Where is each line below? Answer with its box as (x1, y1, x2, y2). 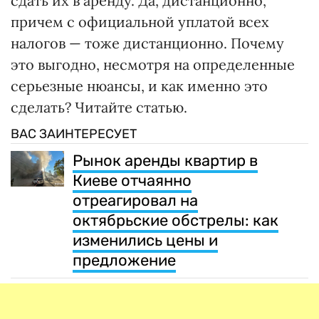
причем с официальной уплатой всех (11, 12, 269, 31)
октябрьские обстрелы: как (73, 210, 278, 230)
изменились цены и (73, 230, 218, 250)
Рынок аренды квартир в (73, 150, 258, 170)
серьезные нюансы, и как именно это (11, 76, 268, 95)
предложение (73, 250, 176, 270)
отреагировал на (73, 190, 198, 210)
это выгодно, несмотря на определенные (11, 55, 295, 73)
